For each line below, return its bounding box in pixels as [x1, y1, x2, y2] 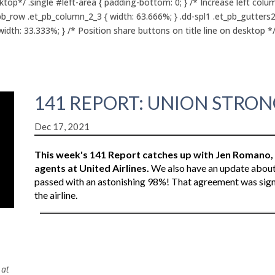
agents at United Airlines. [34, 161, 149, 174]
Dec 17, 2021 [34, 120, 90, 132]
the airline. [34, 188, 77, 201]
